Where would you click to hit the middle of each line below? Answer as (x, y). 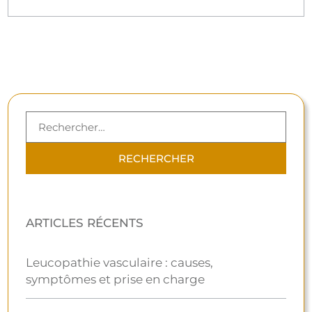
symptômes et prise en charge (116, 279)
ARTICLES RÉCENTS (85, 223)
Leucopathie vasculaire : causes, (120, 262)
